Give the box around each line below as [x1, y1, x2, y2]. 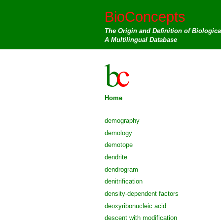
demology [105, 129, 132, 137]
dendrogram [105, 165, 138, 173]
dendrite [105, 153, 127, 161]
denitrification [105, 178, 143, 185]
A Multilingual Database [105, 36, 177, 43]
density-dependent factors [105, 189, 179, 197]
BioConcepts [105, 8, 185, 25]
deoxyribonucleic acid [105, 202, 166, 210]
